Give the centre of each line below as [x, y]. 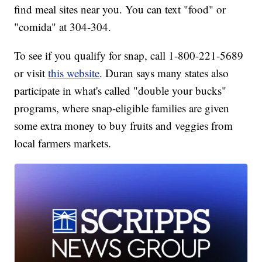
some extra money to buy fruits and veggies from [124, 125]
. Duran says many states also [164, 73]
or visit [31, 73]
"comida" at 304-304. [63, 26]
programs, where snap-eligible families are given [122, 108]
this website [74, 73]
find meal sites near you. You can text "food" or [120, 9]
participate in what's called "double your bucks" [120, 90]
